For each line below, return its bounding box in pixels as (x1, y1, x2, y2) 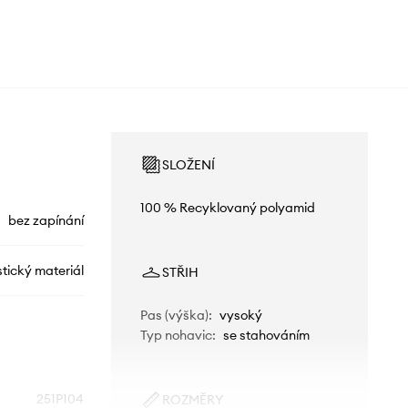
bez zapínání (7, 212, 84, 229)
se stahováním (222, 327, 310, 344)
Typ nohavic (139, 327, 212, 344)
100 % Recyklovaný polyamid (139, 199, 315, 217)
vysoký (219, 307, 262, 324)
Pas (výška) (139, 307, 209, 324)
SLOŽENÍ (161, 157, 215, 174)
